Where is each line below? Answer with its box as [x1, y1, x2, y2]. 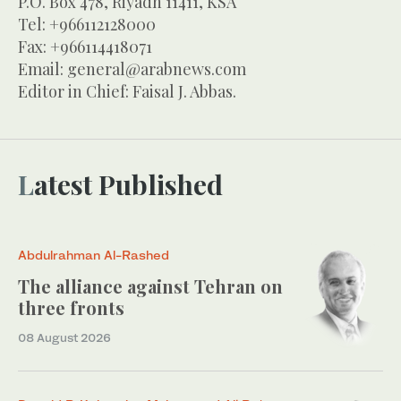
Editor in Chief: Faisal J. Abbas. [18, 81, 236, 103]
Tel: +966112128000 [18, 13, 156, 36]
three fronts [18, 295, 124, 320]
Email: [18, 58, 67, 81]
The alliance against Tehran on [18, 274, 283, 299]
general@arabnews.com [67, 58, 246, 81]
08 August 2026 [18, 330, 111, 346]
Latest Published [34, 166, 223, 203]
